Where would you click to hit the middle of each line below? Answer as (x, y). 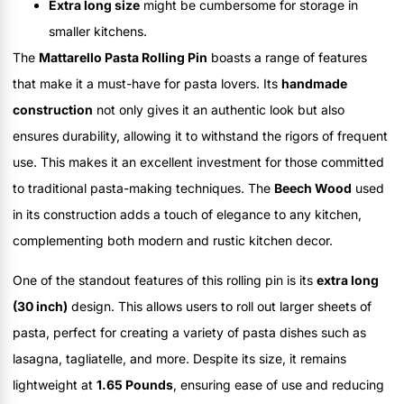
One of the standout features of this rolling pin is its (165, 280)
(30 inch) (40, 306)
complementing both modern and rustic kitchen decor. (173, 241)
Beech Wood (313, 188)
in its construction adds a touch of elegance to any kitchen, (187, 215)
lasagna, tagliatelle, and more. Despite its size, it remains (179, 358)
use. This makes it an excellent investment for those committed (198, 162)
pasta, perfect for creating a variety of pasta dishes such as (189, 332)
